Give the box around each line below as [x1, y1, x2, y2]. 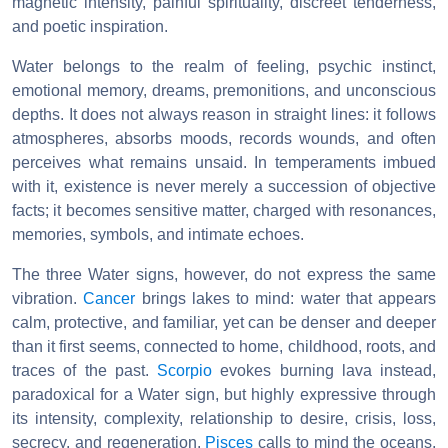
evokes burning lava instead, [212, 361, 436, 379]
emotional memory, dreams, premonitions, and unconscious [12, 81, 436, 99]
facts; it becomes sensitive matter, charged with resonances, [12, 201, 436, 219]
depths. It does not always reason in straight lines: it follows [12, 105, 436, 123]
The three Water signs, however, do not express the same [12, 265, 436, 283]
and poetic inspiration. [12, 17, 168, 35]
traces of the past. [12, 361, 157, 379]
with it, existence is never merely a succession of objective [12, 177, 436, 195]
